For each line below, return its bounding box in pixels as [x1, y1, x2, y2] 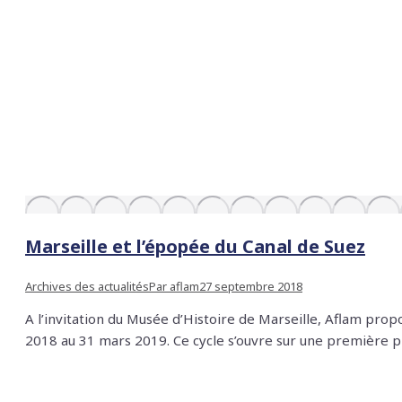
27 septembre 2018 [199, 278, 302, 295]
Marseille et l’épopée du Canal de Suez [25, 234, 365, 259]
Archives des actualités [25, 278, 149, 295]
